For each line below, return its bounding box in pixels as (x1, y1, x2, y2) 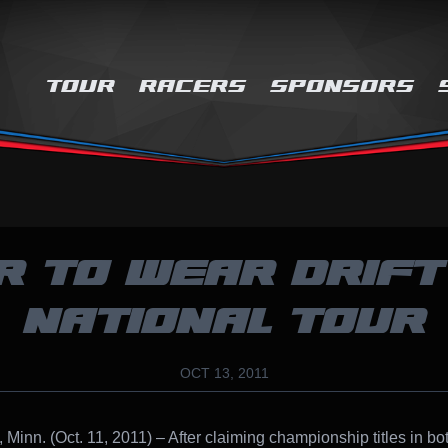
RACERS (139, 72, 246, 101)
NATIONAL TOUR (23, 292, 425, 352)
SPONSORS (270, 72, 414, 101)
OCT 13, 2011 (179, 364, 269, 381)
